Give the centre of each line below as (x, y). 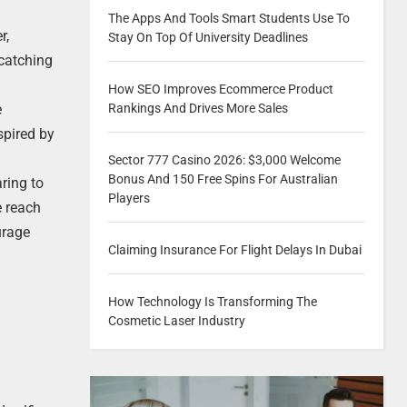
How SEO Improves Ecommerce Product (220, 89)
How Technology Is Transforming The (212, 302)
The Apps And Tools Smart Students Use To (228, 18)
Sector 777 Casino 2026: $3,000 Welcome (224, 160)
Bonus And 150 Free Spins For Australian (223, 179)
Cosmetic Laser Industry (176, 321)
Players (129, 198)
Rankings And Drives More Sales (198, 108)
